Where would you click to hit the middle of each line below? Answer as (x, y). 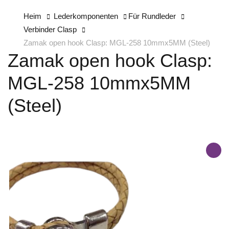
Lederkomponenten (86, 16)
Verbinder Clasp (50, 30)
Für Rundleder (152, 16)
